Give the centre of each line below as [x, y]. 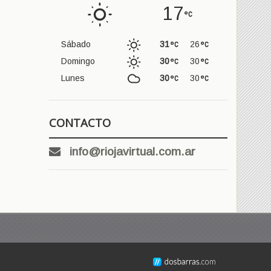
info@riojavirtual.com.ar [132, 152]
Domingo [78, 61]
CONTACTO [80, 123]
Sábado [76, 44]
